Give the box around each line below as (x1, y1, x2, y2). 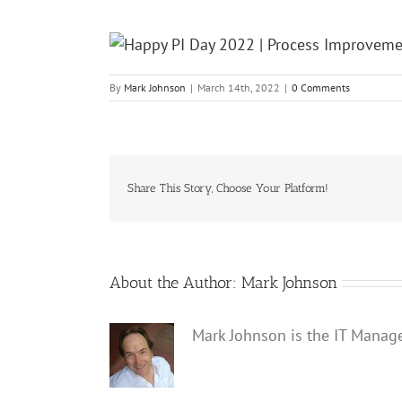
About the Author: (109, 272, 241, 293)
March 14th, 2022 (197, 81, 280, 94)
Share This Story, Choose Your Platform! (127, 181, 328, 196)
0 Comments (292, 81, 350, 94)
